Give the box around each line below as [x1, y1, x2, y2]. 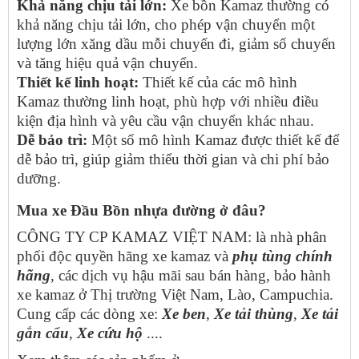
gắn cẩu [17, 325, 69, 342]
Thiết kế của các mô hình [139, 73, 297, 91]
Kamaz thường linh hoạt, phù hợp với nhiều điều [17, 92, 319, 110]
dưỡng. [17, 169, 61, 187]
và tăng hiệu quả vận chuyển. [17, 54, 198, 71]
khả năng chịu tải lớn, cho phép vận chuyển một [17, 15, 315, 33]
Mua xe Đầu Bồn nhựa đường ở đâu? [17, 202, 266, 220]
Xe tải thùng [214, 305, 293, 323]
